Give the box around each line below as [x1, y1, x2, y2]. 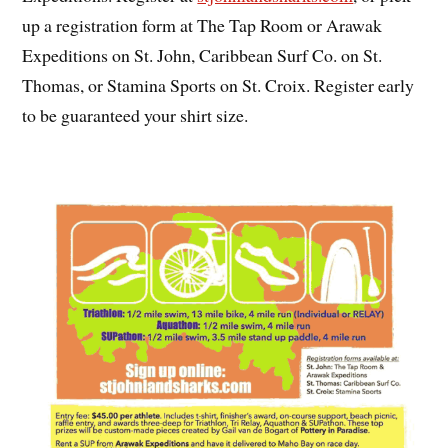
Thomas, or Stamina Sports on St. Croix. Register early [22, 73, 415, 98]
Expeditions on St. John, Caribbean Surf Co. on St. [22, 43, 383, 68]
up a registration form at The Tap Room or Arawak [22, 13, 383, 38]
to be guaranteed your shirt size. [22, 103, 249, 128]
